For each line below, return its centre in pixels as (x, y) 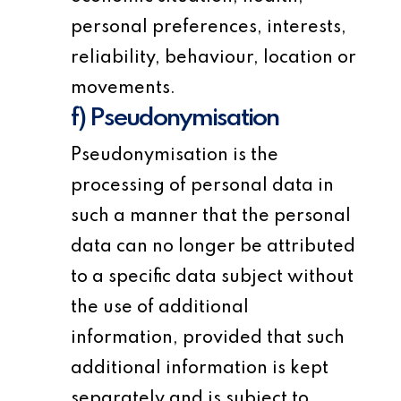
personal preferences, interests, (209, 28)
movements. (124, 89)
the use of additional (160, 308)
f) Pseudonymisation (175, 119)
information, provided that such (208, 338)
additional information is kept (200, 369)
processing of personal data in (203, 186)
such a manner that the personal (211, 217)
